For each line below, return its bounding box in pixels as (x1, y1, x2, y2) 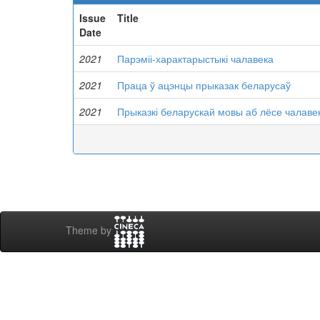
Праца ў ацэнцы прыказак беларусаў (117, 78, 291, 92)
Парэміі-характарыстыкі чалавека (117, 51, 274, 66)
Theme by (66, 223, 114, 238)
